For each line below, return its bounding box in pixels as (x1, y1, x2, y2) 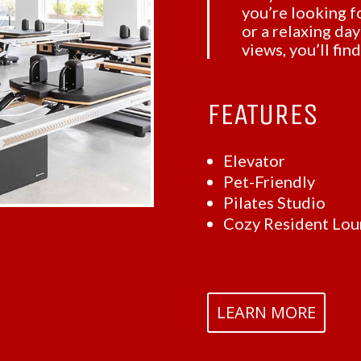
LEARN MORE (217, 301, 317, 324)
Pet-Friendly (223, 172, 316, 191)
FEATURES (207, 95, 319, 132)
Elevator (223, 151, 286, 170)
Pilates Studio (223, 193, 326, 212)
